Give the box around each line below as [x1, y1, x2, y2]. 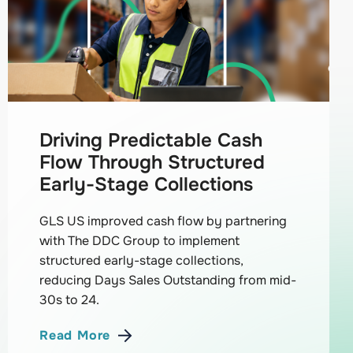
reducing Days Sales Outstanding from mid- [39, 272, 297, 289]
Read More [39, 327, 111, 344]
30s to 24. [39, 292, 100, 309]
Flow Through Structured [39, 150, 266, 175]
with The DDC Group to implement [39, 232, 240, 250]
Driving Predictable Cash [39, 128, 263, 153]
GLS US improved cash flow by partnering [39, 213, 288, 230]
